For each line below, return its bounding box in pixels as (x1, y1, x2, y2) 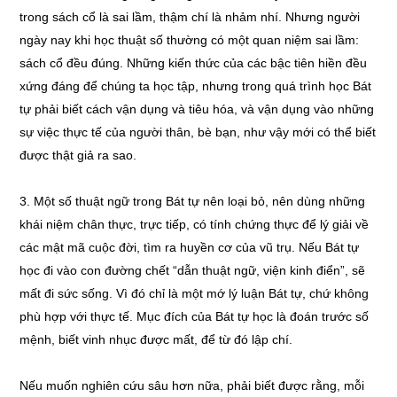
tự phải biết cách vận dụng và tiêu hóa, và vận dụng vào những (19, 102, 375, 116)
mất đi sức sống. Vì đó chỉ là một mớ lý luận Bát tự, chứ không (19, 286, 370, 300)
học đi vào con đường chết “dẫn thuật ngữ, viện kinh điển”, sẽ (19, 263, 366, 277)
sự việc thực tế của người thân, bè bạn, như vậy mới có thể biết (19, 125, 377, 139)
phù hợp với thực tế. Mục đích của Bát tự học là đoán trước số (19, 309, 370, 323)
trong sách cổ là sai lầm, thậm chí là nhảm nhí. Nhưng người (19, 10, 361, 24)
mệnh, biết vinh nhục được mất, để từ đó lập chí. (19, 332, 293, 346)
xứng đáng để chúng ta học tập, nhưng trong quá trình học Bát (19, 79, 372, 93)
